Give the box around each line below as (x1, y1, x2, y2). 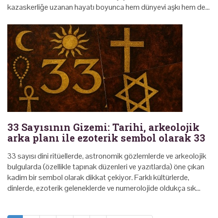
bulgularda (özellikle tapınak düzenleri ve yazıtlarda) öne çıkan (7, 161, 204, 172)
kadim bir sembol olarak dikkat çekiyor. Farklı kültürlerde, (7, 172, 189, 182)
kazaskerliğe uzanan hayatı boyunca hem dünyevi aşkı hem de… (7, 1, 210, 12)
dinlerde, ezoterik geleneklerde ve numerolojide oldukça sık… (7, 182, 200, 193)
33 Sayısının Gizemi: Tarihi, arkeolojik (7, 120, 200, 133)
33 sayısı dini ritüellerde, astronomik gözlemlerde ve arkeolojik (7, 150, 206, 161)
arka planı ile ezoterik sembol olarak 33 (7, 131, 205, 144)
